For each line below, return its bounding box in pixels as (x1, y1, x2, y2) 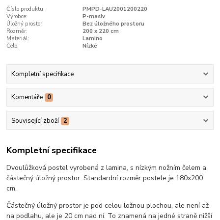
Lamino (82, 34, 103, 42)
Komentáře (11, 93, 43, 102)
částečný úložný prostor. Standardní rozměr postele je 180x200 (6, 173, 203, 183)
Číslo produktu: (6, 5, 45, 13)
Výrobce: (6, 12, 28, 20)
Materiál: (6, 34, 30, 42)
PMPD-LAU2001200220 (82, 5, 147, 13)
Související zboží (11, 116, 59, 125)
